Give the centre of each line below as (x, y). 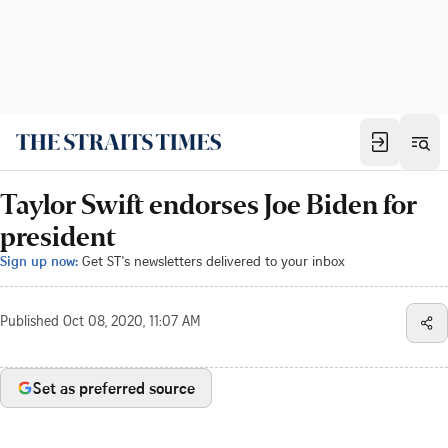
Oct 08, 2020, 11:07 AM (132, 323)
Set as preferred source (114, 388)
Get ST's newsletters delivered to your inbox (213, 260)
